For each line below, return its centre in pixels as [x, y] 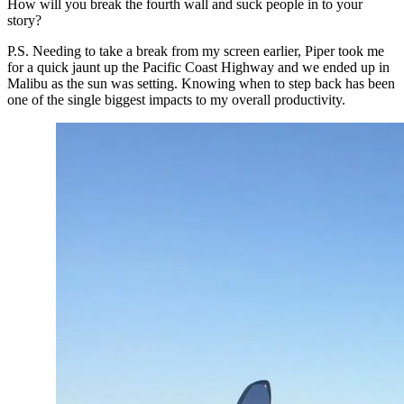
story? [24, 20]
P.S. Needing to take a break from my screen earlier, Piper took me [196, 51]
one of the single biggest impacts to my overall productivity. [176, 100]
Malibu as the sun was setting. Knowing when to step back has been [201, 83]
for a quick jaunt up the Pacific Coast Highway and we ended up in [198, 67]
